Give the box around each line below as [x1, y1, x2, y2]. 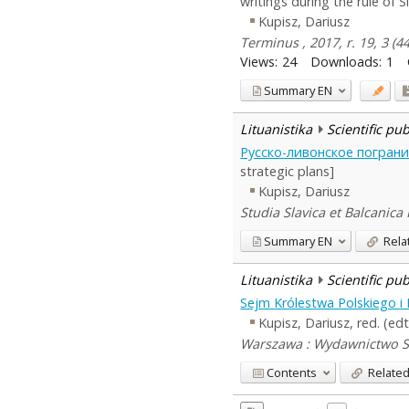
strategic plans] [240, 162, 335, 180]
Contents [267, 363, 318, 381]
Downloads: [310, 52, 383, 70]
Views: [240, 52, 278, 70]
